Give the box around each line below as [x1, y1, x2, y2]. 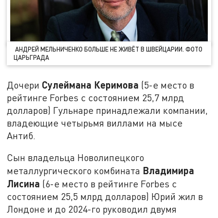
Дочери [7, 79, 42, 91]
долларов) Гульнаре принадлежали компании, [7, 104, 208, 116]
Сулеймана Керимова [42, 78, 139, 91]
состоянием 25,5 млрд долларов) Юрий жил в [7, 191, 203, 202]
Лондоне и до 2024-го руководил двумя [7, 203, 177, 215]
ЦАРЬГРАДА [14, 53, 50, 61]
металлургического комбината [7, 165, 143, 177]
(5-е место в [139, 79, 195, 91]
